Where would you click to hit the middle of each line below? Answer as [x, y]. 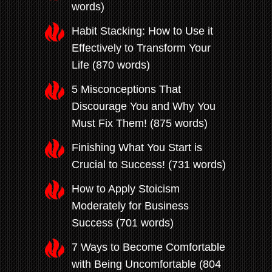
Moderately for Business [130, 206]
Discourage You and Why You [144, 107]
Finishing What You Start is [137, 148]
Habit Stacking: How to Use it [142, 31]
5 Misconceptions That [126, 90]
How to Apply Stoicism [126, 189]
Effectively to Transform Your [141, 48]
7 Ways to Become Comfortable [148, 247]
